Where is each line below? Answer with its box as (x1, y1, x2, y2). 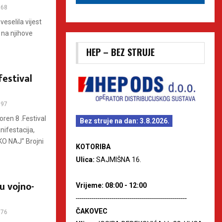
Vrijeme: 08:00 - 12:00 (76, 181, 147, 189)
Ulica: (76, 155, 96, 164)
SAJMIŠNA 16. (96, 155, 141, 164)
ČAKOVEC (76, 207, 108, 215)
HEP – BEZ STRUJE (86, 45, 155, 58)
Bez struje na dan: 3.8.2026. (80, 116, 169, 125)
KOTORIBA (76, 142, 111, 151)
